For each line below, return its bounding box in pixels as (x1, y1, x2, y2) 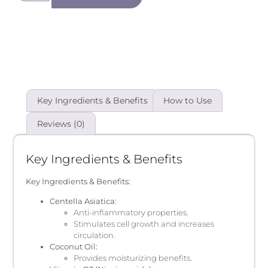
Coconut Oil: (50, 242, 98, 252)
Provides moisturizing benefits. (74, 253, 193, 263)
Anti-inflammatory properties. (74, 208, 189, 218)
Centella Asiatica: (50, 196, 117, 206)
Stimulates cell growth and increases (74, 219, 215, 229)
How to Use (163, 95, 212, 106)
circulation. (74, 230, 116, 240)
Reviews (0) (37, 118, 86, 129)
